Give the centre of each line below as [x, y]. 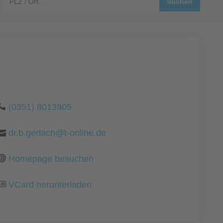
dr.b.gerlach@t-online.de [57, 133]
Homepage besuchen [51, 159]
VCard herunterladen [50, 185]
